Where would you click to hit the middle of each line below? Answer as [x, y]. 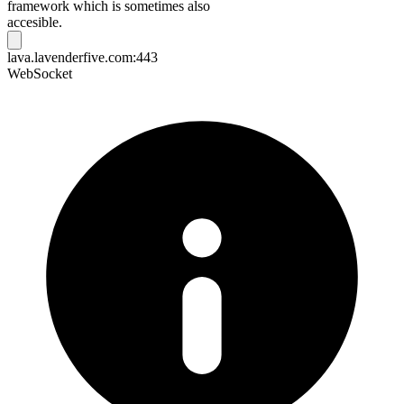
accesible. [35, 22]
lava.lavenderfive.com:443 [83, 57]
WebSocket [40, 73]
